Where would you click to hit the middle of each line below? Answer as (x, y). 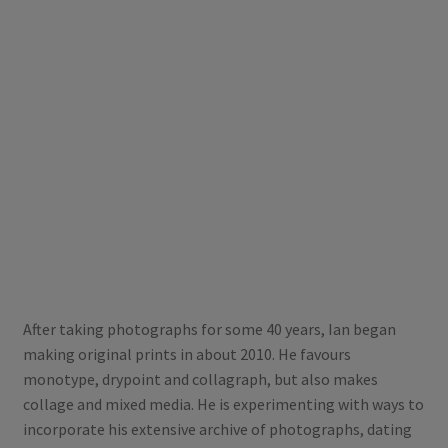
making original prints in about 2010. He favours (186, 353)
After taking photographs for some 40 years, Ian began (209, 328)
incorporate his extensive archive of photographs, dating (217, 428)
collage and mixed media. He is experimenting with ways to (223, 403)
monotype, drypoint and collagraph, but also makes (200, 378)
